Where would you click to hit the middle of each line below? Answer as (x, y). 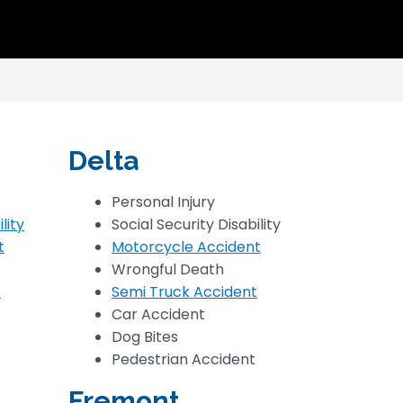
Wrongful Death (168, 269)
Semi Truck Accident (184, 292)
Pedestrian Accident (184, 359)
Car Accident (158, 314)
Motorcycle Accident (186, 247)
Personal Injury (163, 202)
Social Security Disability (196, 224)
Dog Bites (145, 337)
